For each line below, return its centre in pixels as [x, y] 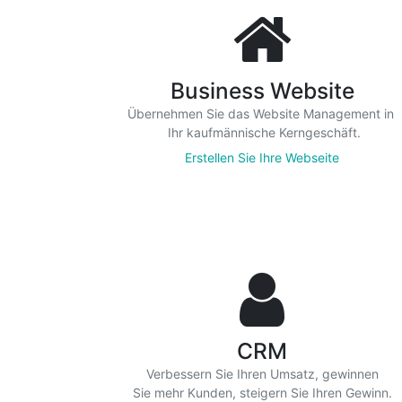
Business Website [262, 91]
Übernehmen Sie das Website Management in [262, 114]
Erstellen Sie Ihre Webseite [262, 157]
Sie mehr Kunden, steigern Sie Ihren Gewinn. [262, 393]
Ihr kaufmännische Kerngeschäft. [262, 132]
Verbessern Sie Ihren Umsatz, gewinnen [262, 374]
